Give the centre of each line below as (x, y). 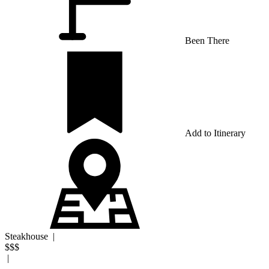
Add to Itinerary (215, 133)
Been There (207, 40)
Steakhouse (28, 236)
